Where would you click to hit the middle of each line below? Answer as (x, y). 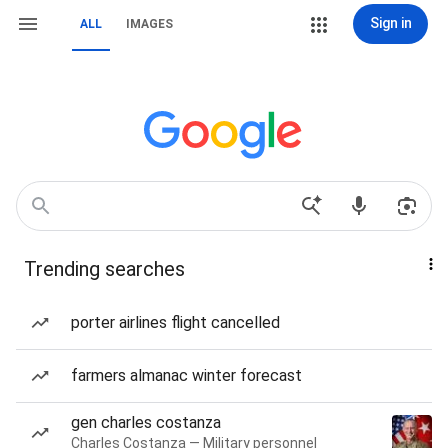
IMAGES (149, 24)
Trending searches (104, 269)
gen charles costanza (146, 422)
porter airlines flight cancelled (175, 322)
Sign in (390, 23)
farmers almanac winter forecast (186, 375)
